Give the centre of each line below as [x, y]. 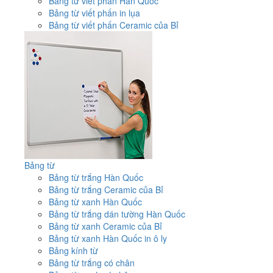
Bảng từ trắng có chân [92, 262]
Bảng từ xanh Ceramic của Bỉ [105, 226]
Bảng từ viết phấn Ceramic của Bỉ [114, 25]
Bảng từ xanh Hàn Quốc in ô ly [108, 238]
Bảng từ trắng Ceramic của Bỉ [106, 189]
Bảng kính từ [73, 250]
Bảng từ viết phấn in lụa [94, 12]
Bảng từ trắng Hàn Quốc [96, 177]
